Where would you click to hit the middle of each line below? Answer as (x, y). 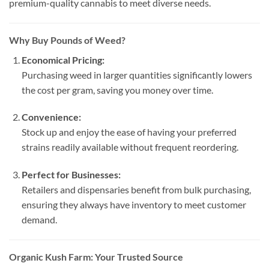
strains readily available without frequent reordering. (130, 147)
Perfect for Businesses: (71, 175)
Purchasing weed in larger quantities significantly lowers (137, 74)
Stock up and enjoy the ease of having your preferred (129, 132)
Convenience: (51, 117)
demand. (39, 220)
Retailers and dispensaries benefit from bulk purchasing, (136, 190)
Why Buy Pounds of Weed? (67, 40)
